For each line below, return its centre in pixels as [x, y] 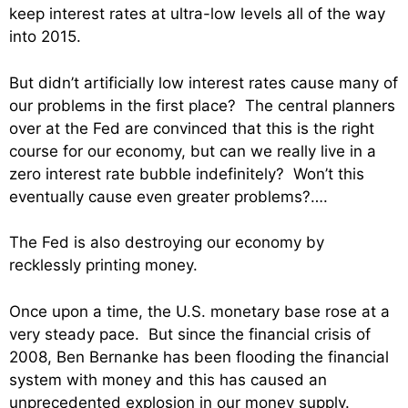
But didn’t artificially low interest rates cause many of [204, 82]
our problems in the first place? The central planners [202, 105]
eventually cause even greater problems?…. [168, 196]
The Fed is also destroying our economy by [167, 242]
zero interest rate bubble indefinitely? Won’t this [187, 173]
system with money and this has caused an [168, 379]
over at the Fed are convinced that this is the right [192, 128]
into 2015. [45, 36]
